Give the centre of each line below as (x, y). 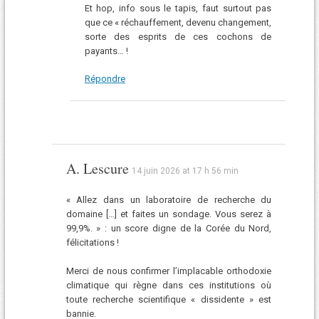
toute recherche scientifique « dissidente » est (169, 299)
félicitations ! (92, 243)
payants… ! (106, 51)
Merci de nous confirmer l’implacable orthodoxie (169, 271)
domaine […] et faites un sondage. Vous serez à (169, 214)
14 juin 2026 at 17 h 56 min (185, 171)
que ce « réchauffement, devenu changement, (178, 22)
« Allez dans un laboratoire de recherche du (169, 200)
